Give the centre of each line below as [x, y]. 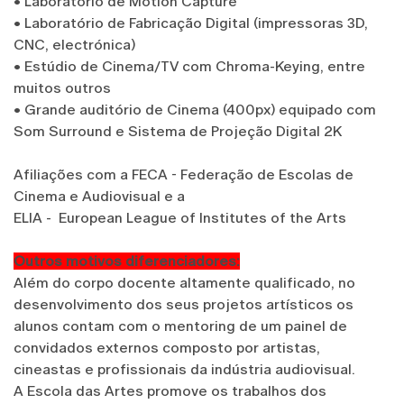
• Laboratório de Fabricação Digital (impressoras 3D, [191, 23]
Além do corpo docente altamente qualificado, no [184, 282]
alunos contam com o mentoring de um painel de [180, 326]
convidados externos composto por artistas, [167, 347]
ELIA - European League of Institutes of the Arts [180, 217]
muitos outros [62, 87]
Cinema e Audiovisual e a [101, 196]
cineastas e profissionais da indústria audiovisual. [184, 369]
